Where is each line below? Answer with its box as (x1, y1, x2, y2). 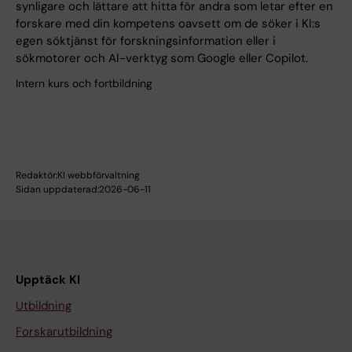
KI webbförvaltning (57, 169, 140, 182)
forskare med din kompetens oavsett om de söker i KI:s (16, 16, 321, 32)
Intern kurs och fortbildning (16, 76, 152, 91)
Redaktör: (16, 169, 57, 182)
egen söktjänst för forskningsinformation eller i (16, 33, 276, 49)
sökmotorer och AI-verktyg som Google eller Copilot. (16, 50, 308, 67)
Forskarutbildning (16, 324, 112, 340)
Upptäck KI (16, 272, 80, 288)
